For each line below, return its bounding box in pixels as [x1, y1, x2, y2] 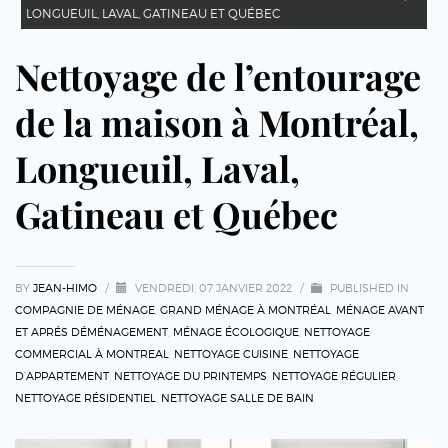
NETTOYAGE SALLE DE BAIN [161, 390, 314, 405]
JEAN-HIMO [33, 280, 100, 295]
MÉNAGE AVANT [336, 302, 424, 317]
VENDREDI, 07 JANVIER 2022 [135, 280, 295, 295]
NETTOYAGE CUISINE [174, 346, 288, 361]
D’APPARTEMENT [15, 368, 109, 383]
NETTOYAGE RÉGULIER [272, 368, 396, 383]
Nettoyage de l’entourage [15, 51, 421, 100]
